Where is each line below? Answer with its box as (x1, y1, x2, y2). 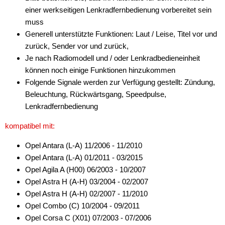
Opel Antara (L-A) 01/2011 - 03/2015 (25, 153, 143, 162)
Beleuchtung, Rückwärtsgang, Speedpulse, (25, 90, 166, 98)
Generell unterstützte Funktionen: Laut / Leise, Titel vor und (25, 30, 217, 38)
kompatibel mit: (5, 122, 55, 130)
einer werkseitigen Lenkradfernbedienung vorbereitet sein (25, 6, 211, 14)
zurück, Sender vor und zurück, (25, 42, 129, 50)
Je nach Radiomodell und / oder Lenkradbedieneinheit (25, 54, 200, 62)
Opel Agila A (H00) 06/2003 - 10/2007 (25, 165, 146, 174)
